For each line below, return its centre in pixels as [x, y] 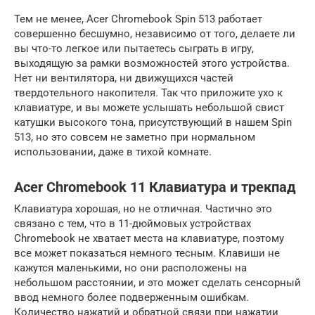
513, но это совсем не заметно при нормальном [135, 137]
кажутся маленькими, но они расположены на [130, 268]
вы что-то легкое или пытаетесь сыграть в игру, [134, 48]
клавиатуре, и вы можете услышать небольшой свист [149, 107]
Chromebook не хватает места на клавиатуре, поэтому [149, 238]
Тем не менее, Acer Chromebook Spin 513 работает [138, 19]
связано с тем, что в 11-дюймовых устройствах [133, 223]
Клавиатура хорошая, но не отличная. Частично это [143, 208]
